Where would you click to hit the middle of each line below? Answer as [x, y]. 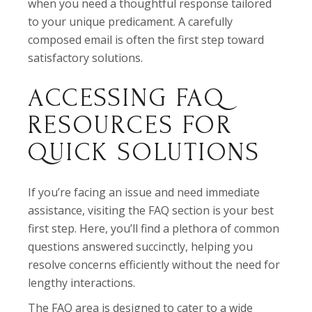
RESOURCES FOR [130, 125]
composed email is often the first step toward [146, 40]
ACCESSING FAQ [127, 98]
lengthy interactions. [82, 283]
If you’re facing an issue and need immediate [144, 193]
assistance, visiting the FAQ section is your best [151, 211]
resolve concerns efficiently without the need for [154, 265]
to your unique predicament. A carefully [131, 22]
